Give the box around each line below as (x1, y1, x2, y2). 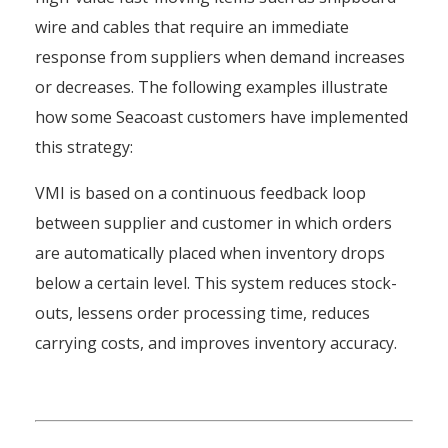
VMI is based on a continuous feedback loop (35, 182, 366, 204)
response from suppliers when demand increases (35, 46, 405, 68)
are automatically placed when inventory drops (35, 242, 385, 264)
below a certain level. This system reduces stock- (35, 272, 397, 294)
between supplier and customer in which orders (35, 212, 392, 234)
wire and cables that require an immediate (35, 16, 349, 38)
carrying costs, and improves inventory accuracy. (35, 332, 397, 354)
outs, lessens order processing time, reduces (35, 302, 370, 324)
